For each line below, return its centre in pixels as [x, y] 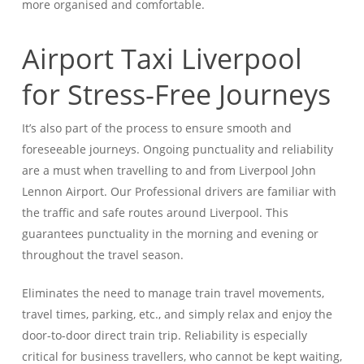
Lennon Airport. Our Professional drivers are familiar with [179, 191]
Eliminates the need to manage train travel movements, [173, 293]
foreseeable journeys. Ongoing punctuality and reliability [177, 149]
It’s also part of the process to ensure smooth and [156, 128]
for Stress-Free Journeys [176, 94]
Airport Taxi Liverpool [162, 58]
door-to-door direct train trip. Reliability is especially [164, 335]
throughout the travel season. [102, 255]
